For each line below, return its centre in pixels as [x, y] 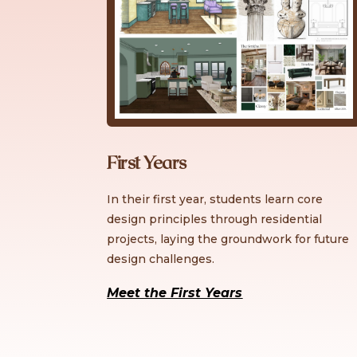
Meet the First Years [175, 293]
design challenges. [161, 259]
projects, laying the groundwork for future [228, 239]
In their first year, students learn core [215, 200]
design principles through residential [215, 220]
